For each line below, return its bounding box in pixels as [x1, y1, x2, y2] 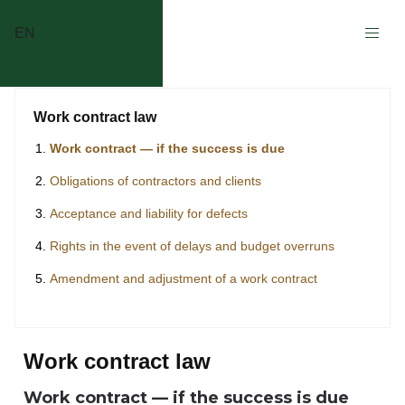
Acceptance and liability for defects [50, 206, 248, 221]
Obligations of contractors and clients [50, 174, 261, 188]
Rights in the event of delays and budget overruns [50, 239, 334, 253]
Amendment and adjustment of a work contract [50, 271, 317, 286]
